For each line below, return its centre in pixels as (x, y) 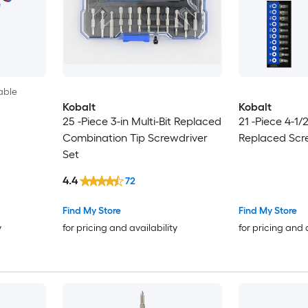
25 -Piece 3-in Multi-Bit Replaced (142, 122)
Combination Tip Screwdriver (135, 138)
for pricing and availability (120, 228)
